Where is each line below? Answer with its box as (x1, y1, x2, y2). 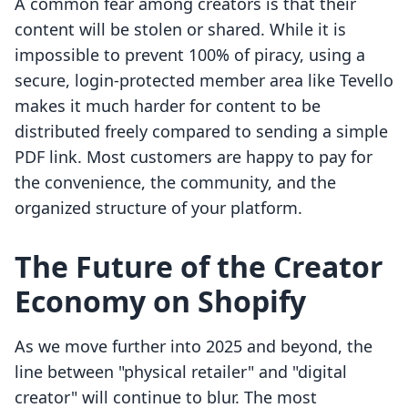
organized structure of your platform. (15, 197, 302, 219)
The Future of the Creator (15, 247, 383, 287)
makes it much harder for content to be (15, 95, 321, 117)
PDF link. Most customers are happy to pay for (15, 146, 372, 168)
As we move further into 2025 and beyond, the (15, 335, 372, 358)
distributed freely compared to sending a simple (15, 120, 388, 143)
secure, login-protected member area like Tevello (15, 69, 393, 92)
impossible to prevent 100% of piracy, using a (15, 44, 365, 66)
